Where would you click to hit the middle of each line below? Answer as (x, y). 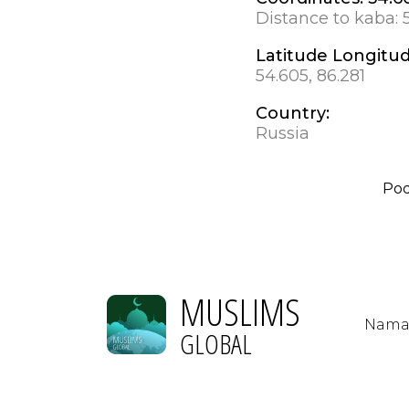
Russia (283, 133)
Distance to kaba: (329, 18)
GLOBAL (216, 343)
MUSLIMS (240, 311)
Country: (293, 113)
